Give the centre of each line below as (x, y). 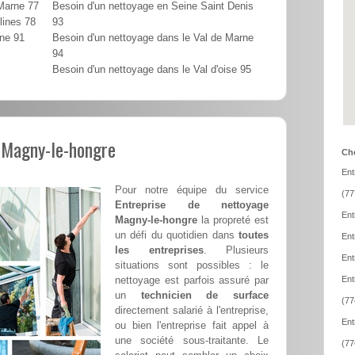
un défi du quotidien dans (177, 235)
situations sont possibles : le (192, 265)
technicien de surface (205, 296)
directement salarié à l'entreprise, (192, 311)
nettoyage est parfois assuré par (192, 281)
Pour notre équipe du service (192, 190)
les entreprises (159, 250)
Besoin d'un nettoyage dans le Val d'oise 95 (152, 70)
